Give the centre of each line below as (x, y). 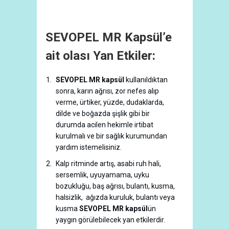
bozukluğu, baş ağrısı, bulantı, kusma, (115, 186)
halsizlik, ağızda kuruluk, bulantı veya (115, 197)
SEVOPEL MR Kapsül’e (109, 37)
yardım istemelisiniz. (89, 147)
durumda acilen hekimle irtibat (105, 125)
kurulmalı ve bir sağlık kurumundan (111, 136)
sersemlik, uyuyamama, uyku (102, 175)
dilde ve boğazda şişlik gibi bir (103, 113)
